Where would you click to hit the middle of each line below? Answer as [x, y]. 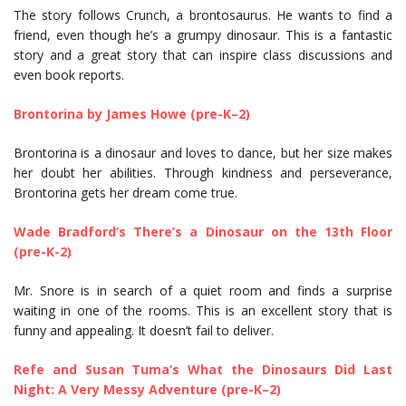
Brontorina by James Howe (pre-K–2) [132, 114]
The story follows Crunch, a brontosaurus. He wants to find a [203, 15]
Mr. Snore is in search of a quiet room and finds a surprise [203, 291]
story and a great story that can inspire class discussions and [203, 55]
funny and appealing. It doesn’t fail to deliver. [145, 331]
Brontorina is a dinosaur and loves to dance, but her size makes [203, 153]
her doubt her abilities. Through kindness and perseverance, [203, 173]
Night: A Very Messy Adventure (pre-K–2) [147, 390]
